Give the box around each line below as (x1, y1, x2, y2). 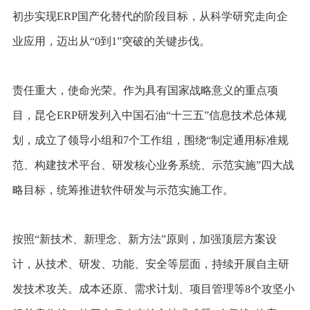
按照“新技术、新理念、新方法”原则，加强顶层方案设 (12, 232, 277, 245)
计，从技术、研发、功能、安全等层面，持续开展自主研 (12, 257, 289, 270)
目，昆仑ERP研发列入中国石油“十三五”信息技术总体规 (12, 109, 286, 121)
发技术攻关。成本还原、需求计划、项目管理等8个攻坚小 (12, 282, 295, 295)
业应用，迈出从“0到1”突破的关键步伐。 (12, 35, 210, 47)
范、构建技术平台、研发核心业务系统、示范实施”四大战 (12, 158, 294, 171)
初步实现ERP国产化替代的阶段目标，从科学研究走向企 (12, 10, 288, 22)
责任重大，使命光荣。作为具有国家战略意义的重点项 (12, 84, 278, 96)
